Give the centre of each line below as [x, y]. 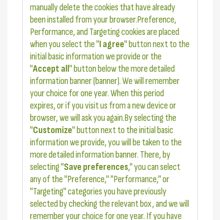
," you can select [154, 167]
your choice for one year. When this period [97, 94]
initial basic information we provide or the [96, 57]
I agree [112, 44]
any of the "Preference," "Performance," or [100, 179]
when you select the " [65, 44]
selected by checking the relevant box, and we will [110, 204]
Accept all [51, 69]
